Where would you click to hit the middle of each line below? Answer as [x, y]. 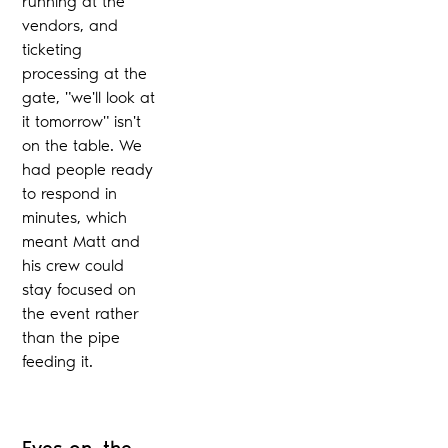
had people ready [88, 169]
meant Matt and [81, 241]
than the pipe [71, 337]
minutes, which [75, 217]
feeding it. [58, 361]
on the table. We [82, 145]
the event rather [81, 313]
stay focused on [79, 289]
